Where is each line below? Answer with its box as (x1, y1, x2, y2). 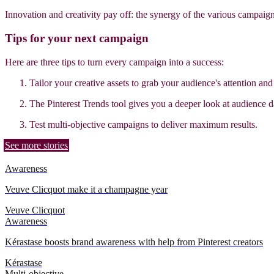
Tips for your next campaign (5, 32, 149, 45)
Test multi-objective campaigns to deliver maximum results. (29, 119, 257, 130)
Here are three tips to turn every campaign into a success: (5, 57, 226, 68)
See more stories (5, 140, 68, 151)
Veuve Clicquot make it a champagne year (5, 184, 168, 195)
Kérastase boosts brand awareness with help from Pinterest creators (5, 237, 263, 248)
